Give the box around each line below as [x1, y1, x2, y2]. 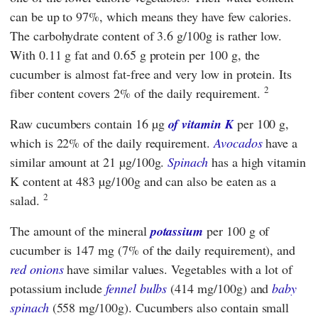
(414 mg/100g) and [167, 279, 273, 297]
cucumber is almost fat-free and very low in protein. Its [10, 65, 292, 82]
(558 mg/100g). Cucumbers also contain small [48, 298, 290, 316]
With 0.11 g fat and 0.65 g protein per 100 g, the [10, 45, 261, 63]
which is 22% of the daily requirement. [10, 133, 214, 151]
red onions [10, 260, 64, 278]
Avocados [213, 133, 263, 151]
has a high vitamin [208, 153, 306, 170]
